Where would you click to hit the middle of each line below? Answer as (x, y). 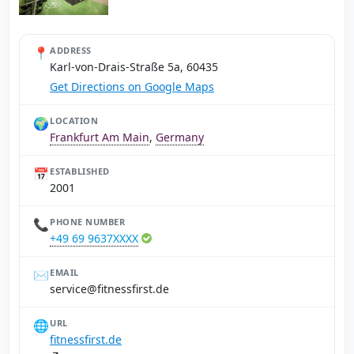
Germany (180, 137)
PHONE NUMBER (87, 222)
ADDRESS (71, 50)
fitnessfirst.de (86, 339)
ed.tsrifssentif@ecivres (109, 289)
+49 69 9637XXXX (94, 238)
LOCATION (74, 121)
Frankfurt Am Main (100, 137)
